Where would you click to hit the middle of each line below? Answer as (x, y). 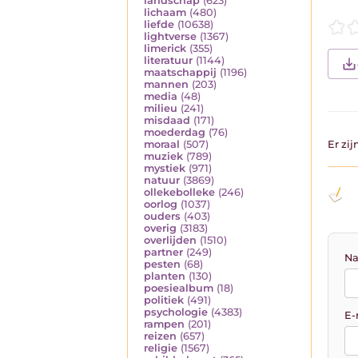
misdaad (167, 121)
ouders (162, 217)
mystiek (165, 169)
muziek (163, 157)
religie (161, 348)
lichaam (165, 13)
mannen (166, 85)
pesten (162, 265)
